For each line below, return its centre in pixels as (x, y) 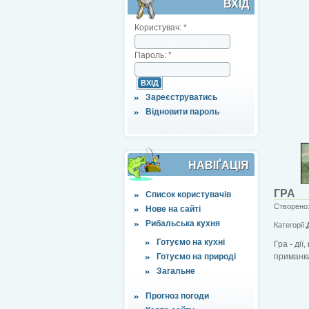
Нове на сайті (173, 209)
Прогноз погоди (177, 296)
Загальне (176, 271)
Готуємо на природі (196, 256)
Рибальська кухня (183, 223)
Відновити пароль (182, 111)
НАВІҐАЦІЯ (219, 165)
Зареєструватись (181, 97)
